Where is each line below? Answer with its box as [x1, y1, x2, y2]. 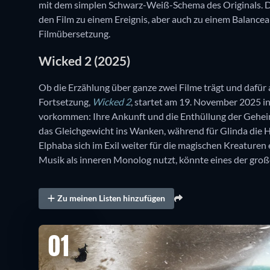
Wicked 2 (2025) [39, 52, 130, 68]
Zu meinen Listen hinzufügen [57, 193, 166, 204]
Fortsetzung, [39, 96, 92, 108]
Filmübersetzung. [39, 28, 112, 40]
